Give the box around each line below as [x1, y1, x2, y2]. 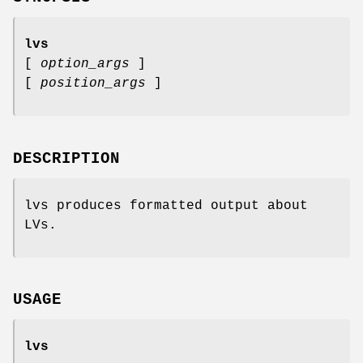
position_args [41, 75, 146, 91]
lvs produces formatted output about [24, 198, 308, 213]
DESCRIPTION [13, 149, 120, 168]
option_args [41, 56, 130, 71]
